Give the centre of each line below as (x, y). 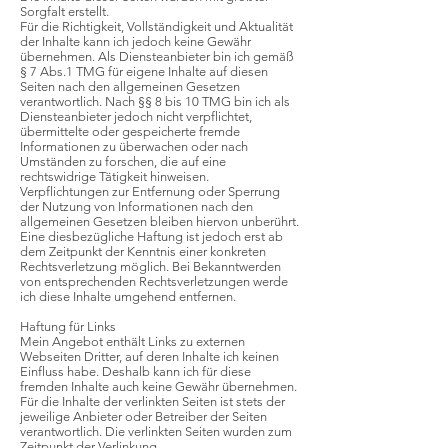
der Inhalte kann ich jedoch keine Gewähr (135, 41)
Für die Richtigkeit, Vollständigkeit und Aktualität (156, 26)
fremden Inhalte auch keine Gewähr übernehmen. (158, 386)
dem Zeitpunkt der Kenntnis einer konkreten (143, 251)
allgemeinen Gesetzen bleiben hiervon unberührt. (159, 221)
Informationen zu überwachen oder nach (134, 146)
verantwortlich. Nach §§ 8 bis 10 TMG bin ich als (155, 101)
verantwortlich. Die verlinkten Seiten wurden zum (156, 431)
